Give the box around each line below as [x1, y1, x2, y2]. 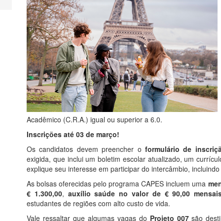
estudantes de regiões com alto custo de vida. [27, 198, 170, 209]
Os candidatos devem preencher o [27, 144, 145, 154]
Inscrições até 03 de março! [27, 129, 119, 140]
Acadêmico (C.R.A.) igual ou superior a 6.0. [27, 114, 162, 125]
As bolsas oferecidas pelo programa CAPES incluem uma [27, 179, 208, 189]
